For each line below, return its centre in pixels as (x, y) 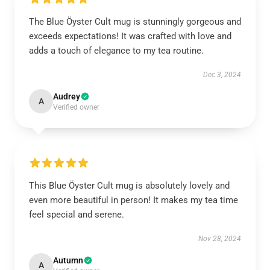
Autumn (68, 260)
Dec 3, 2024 (222, 75)
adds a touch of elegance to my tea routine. (116, 51)
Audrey (67, 96)
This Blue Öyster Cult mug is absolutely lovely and (129, 186)
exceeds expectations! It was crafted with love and (130, 36)
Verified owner (76, 107)
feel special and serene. (77, 215)
